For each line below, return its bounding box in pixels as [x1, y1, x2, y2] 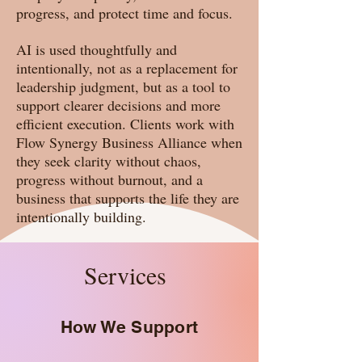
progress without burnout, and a [16, 170, 203, 189]
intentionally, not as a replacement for [16, 58, 238, 78]
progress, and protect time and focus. [16, 3, 233, 23]
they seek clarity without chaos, [16, 151, 201, 170]
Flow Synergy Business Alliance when [16, 133, 242, 152]
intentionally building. [16, 207, 146, 226]
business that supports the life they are [16, 188, 239, 208]
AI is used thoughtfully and [16, 40, 177, 59]
